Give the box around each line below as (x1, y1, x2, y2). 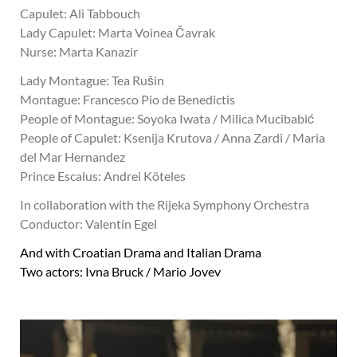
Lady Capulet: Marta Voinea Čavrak (20, 25, 215, 40)
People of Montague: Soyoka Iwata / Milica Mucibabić (20, 111, 314, 126)
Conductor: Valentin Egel (20, 216, 157, 231)
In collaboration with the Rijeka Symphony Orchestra (20, 197, 309, 212)
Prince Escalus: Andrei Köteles (20, 168, 186, 183)
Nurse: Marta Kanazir (20, 44, 138, 59)
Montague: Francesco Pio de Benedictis (20, 92, 235, 107)
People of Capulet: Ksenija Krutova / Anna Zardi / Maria (20, 130, 325, 145)
